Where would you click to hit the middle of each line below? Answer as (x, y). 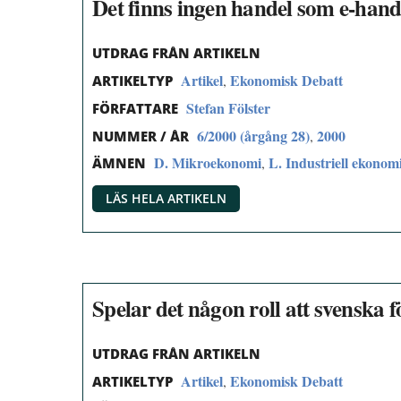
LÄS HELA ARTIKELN (166, 199)
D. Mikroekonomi (208, 163)
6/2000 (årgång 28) (253, 135)
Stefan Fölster (228, 107)
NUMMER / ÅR (141, 136)
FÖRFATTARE (135, 108)
